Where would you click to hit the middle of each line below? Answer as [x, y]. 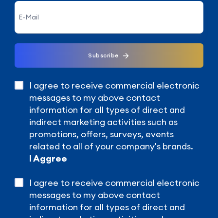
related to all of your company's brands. [111, 146]
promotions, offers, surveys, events [101, 134]
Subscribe [103, 55]
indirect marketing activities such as [103, 122]
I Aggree [48, 158]
